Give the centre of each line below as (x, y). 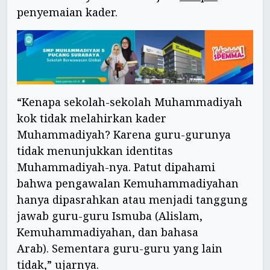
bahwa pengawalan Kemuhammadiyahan (128, 183)
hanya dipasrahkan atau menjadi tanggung (132, 199)
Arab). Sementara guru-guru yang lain (120, 248)
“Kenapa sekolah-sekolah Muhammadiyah (130, 102)
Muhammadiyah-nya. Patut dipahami (116, 167)
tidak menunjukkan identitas (95, 150)
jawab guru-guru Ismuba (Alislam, (110, 215)
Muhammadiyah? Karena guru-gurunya (124, 134)
